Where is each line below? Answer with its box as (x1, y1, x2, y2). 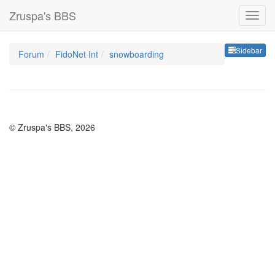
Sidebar (236, 45, 262, 56)
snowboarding (109, 48, 164, 60)
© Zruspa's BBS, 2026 (9, 121, 95, 133)
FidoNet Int (55, 48, 98, 60)
